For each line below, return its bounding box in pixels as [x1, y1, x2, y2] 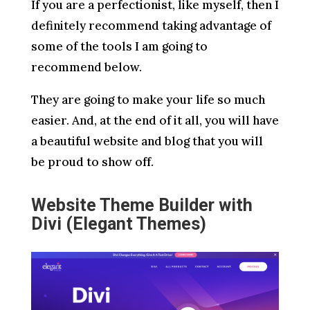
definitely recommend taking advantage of [30, 17, 271, 33]
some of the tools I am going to [30, 38, 208, 54]
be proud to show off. [30, 154, 154, 170]
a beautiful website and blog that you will [30, 133, 263, 149]
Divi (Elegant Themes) [30, 213, 206, 234]
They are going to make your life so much [30, 91, 265, 107]
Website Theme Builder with [30, 194, 253, 215]
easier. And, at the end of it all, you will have [30, 112, 279, 128]
